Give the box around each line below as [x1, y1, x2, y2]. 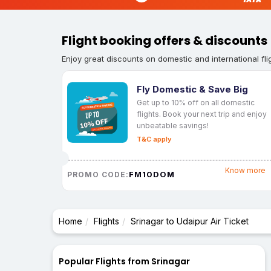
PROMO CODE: [67, 169, 129, 179]
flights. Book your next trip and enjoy [137, 109, 267, 119]
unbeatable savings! [137, 120, 209, 130]
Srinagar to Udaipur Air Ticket [131, 216, 249, 227]
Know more [224, 166, 266, 175]
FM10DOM [129, 169, 175, 179]
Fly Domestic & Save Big [137, 83, 248, 95]
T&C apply [137, 134, 171, 143]
